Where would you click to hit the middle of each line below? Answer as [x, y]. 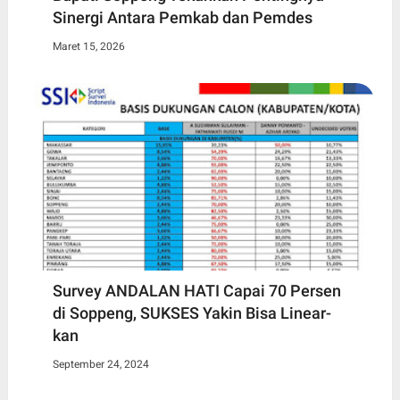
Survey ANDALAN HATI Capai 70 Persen [196, 291]
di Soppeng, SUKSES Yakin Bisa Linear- [192, 313]
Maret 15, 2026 [88, 46]
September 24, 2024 [100, 365]
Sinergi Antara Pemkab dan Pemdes [182, 17]
